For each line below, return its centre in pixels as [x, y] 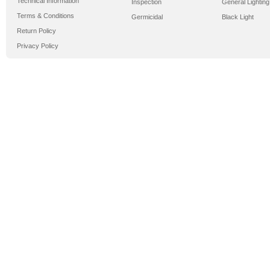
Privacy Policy [38, 46]
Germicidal [147, 17]
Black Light [238, 17]
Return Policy [36, 31]
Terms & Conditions [46, 16]
